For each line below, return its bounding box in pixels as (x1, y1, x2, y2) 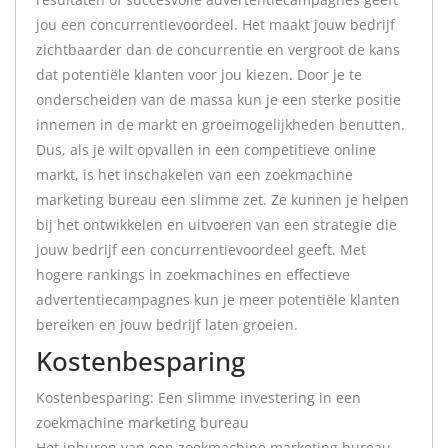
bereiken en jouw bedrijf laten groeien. (36, 315, 298, 334)
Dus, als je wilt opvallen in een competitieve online (36, 140, 376, 159)
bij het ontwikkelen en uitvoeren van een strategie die (36, 215, 397, 234)
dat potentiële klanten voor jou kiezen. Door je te (36, 65, 362, 84)
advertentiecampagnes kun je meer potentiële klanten (36, 290, 400, 309)
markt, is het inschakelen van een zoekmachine (36, 165, 353, 184)
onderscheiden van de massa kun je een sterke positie (36, 90, 401, 109)
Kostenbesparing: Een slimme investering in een (36, 388, 361, 407)
